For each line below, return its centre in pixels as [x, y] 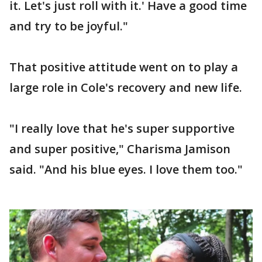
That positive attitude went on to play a [124, 67]
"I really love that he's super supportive [122, 128]
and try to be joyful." [69, 26]
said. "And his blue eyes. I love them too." [126, 169]
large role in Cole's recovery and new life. [126, 87]
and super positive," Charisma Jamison [120, 149]
